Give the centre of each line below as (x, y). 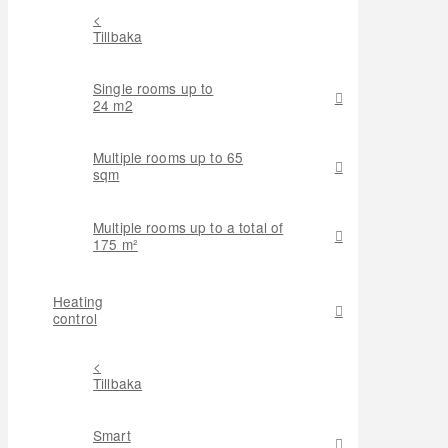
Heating (78, 301)
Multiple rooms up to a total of (188, 226)
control (75, 318)
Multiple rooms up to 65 (168, 157)
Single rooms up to (153, 88)
